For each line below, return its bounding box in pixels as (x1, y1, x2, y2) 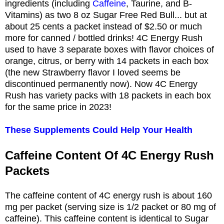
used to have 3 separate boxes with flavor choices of (5, 44, 214, 54)
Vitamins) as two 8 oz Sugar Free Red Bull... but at (5, 9, 207, 20)
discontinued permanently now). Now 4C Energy (5, 78, 197, 89)
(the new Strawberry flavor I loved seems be (5, 67, 180, 77)
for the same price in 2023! (5, 101, 114, 112)
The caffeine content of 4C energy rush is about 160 (5, 190, 212, 200)
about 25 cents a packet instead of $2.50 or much (5, 21, 202, 31)
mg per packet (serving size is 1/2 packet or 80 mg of (5, 201, 216, 212)
